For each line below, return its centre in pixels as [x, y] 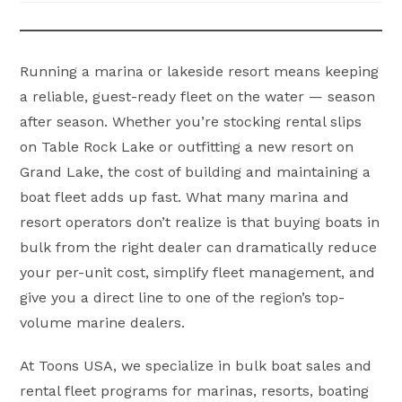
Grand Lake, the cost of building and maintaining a [196, 171]
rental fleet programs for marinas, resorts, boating [195, 390]
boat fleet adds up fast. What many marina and [185, 197]
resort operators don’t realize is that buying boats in [200, 222]
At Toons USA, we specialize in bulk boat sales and [196, 365]
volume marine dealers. [103, 322]
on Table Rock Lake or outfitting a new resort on [187, 146]
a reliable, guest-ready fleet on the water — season [198, 96]
